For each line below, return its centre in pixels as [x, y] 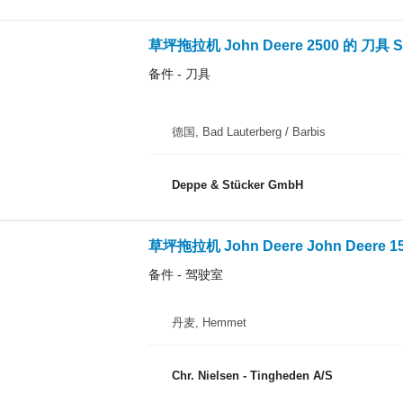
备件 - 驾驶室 [185, 274]
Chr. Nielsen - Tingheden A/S [252, 375]
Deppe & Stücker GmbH [237, 184]
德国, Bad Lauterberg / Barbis [248, 132]
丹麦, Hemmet [209, 322]
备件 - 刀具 [179, 73]
